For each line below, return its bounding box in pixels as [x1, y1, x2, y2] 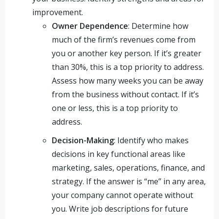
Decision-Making [52, 135, 114, 146]
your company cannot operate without [52, 190, 194, 200]
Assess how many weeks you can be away [52, 75, 204, 86]
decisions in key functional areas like [52, 149, 186, 159]
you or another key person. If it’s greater [52, 48, 202, 59]
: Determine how [128, 21, 189, 31]
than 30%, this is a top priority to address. [52, 62, 204, 72]
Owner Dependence [52, 21, 129, 31]
